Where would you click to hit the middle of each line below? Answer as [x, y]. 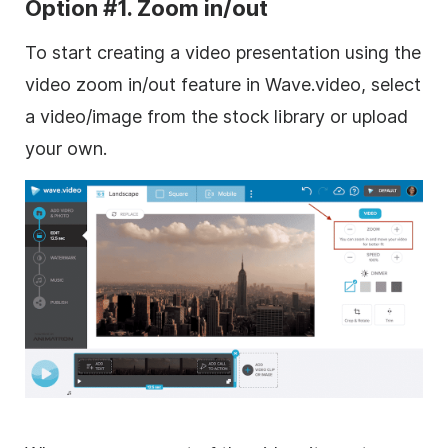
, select [391, 84]
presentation [288, 52]
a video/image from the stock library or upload [216, 116]
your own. [66, 148]
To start [61, 52]
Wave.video [313, 84]
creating [131, 52]
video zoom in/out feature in [145, 84]
